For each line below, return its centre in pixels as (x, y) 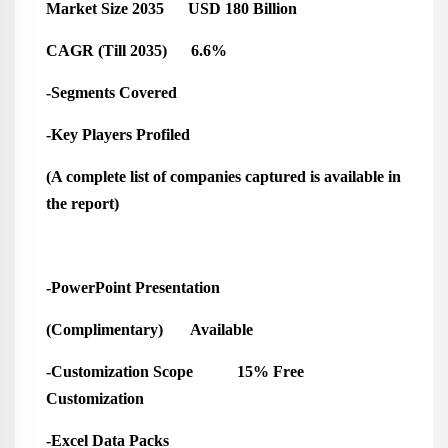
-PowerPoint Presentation (132, 287)
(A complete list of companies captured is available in (223, 176)
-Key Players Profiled (139, 134)
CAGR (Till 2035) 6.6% (136, 50)
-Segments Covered (115, 92)
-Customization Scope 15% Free (174, 371)
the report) (82, 203)
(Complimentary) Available (149, 329)
